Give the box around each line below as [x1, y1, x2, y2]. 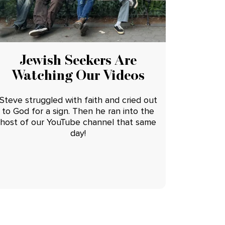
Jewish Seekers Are [20, 51, 137, 69]
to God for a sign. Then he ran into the [2, 105, 155, 117]
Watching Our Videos [12, 66, 145, 84]
